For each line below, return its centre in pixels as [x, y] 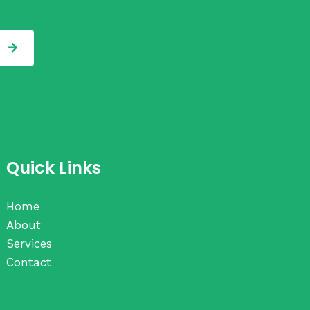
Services [29, 243]
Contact [29, 262]
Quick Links [54, 167]
